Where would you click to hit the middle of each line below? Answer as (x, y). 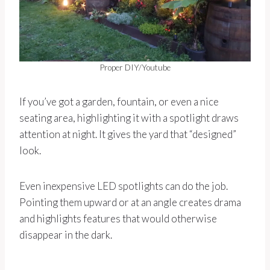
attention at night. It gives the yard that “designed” (128, 134)
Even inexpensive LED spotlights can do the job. (124, 186)
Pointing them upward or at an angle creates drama (130, 202)
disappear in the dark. (66, 235)
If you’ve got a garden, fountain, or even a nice (119, 102)
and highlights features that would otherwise (118, 219)
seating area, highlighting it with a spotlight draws (129, 118)
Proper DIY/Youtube (135, 68)
